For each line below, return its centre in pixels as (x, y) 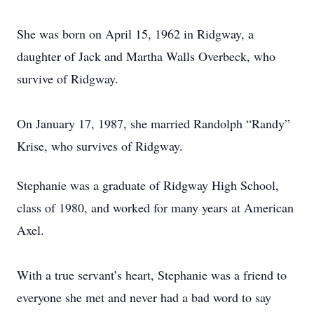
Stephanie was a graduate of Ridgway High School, (148, 185)
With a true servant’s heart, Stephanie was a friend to (152, 275)
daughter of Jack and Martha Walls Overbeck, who (146, 56)
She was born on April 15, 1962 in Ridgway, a (135, 34)
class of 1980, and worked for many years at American (155, 207)
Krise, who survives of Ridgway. (100, 146)
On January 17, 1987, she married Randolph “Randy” (153, 123)
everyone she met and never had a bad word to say (144, 297)
